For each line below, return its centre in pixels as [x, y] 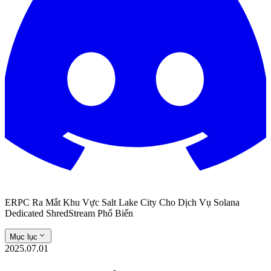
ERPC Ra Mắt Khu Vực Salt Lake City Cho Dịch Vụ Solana [122, 202]
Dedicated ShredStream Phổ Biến [69, 213]
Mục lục [24, 237]
